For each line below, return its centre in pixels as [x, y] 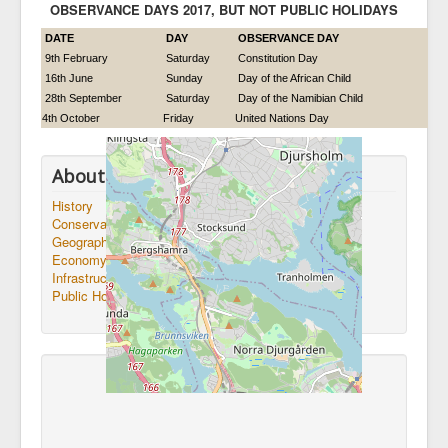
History [72, 205]
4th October [71, 118]
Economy [79, 259]
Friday [178, 118]
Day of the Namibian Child [299, 98]
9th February [75, 58]
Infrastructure [90, 277]
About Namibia [117, 176]
